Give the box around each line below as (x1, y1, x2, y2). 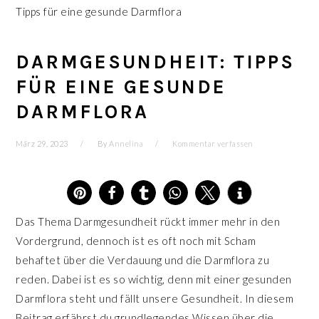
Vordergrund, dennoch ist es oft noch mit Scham (16, 234, 256, 247)
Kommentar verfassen (172, 139, 253, 148)
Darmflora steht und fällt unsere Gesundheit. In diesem (16, 292, 294, 305)
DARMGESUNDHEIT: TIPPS (16, 51, 296, 73)
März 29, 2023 (16, 139, 68, 148)
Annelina (109, 139, 144, 148)
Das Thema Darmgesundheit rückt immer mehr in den (16, 215, 281, 228)
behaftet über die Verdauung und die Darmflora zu (16, 253, 270, 266)
